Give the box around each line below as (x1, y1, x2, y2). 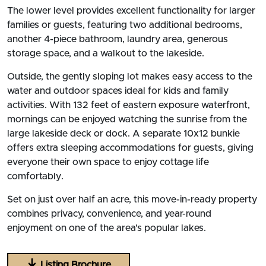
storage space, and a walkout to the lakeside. (7, 49, 204, 59)
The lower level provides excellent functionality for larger (7, 6, 255, 16)
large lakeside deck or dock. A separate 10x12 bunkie (7, 129, 240, 139)
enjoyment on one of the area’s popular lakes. (7, 223, 206, 233)
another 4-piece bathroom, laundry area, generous (7, 34, 228, 45)
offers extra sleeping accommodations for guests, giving (7, 143, 254, 153)
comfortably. (7, 172, 64, 182)
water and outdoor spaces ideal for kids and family (7, 86, 229, 96)
